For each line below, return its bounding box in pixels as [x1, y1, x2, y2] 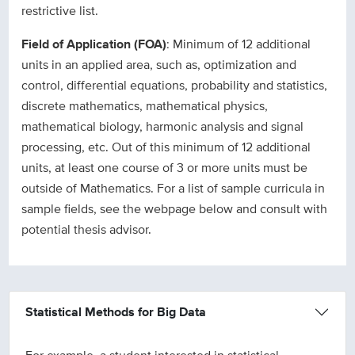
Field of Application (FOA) [21, 35, 167, 54]
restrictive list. [21, 2, 99, 21]
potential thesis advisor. [21, 220, 152, 239]
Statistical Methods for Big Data [25, 303, 207, 322]
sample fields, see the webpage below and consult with [21, 200, 328, 219]
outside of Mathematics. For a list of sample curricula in [21, 179, 326, 198]
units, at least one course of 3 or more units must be [21, 158, 308, 177]
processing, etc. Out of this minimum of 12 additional [21, 138, 311, 157]
